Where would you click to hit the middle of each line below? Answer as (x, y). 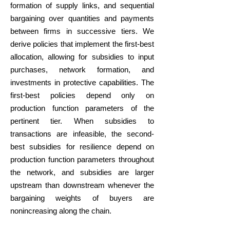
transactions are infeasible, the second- (82, 134)
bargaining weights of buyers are (82, 198)
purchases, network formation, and (82, 70)
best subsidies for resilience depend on (82, 147)
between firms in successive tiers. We (82, 31)
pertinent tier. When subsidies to (82, 121)
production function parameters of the (82, 108)
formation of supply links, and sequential (82, 5)
